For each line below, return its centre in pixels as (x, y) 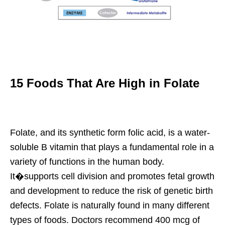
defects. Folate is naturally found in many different (110, 205)
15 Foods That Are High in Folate (105, 83)
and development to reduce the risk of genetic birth (111, 191)
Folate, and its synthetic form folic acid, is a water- (110, 132)
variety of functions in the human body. (87, 161)
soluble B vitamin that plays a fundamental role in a (112, 147)
